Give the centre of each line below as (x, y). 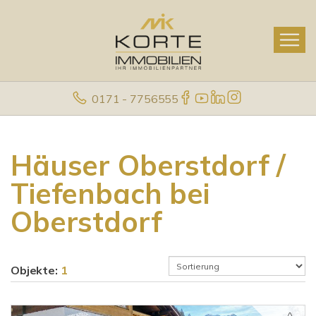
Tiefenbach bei (110, 193)
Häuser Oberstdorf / (148, 165)
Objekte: (36, 270)
